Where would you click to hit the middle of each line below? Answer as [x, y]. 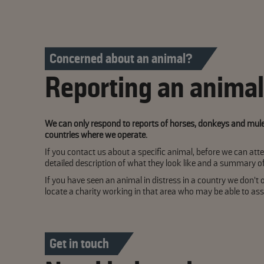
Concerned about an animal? [121, 59]
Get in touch [79, 244]
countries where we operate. [97, 135]
